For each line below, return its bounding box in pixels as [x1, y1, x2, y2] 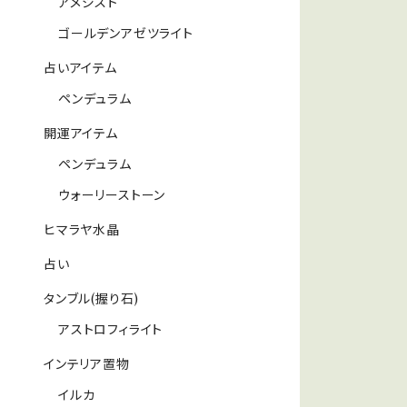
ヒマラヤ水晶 [44, 221, 120, 238]
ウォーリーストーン [58, 186, 166, 203]
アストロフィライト [58, 321, 164, 338]
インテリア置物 [44, 355, 130, 372]
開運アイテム [44, 124, 118, 142]
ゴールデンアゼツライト [58, 25, 194, 42]
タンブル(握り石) [44, 290, 140, 307]
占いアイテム [44, 59, 117, 76]
